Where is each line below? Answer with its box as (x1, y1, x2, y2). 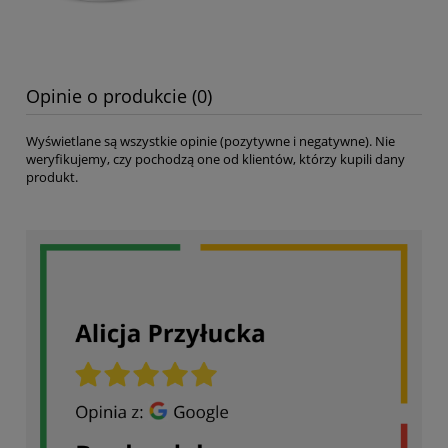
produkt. (26, 168, 78, 187)
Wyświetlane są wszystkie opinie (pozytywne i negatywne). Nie (26, 132, 395, 151)
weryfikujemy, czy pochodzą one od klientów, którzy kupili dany (26, 150, 405, 169)
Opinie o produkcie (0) (26, 83, 212, 108)
